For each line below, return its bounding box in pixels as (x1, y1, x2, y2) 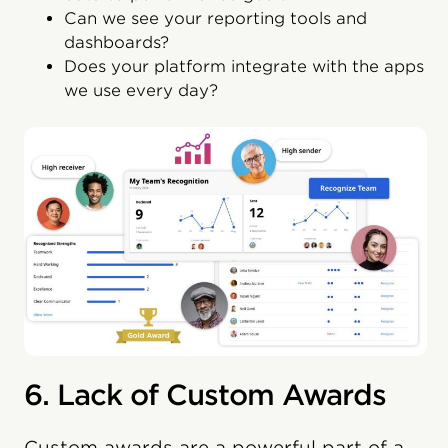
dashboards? (64, 33, 169, 53)
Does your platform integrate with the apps (64, 57, 424, 77)
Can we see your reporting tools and (64, 9, 367, 29)
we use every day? (64, 81, 218, 101)
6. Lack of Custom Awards (24, 378, 386, 413)
